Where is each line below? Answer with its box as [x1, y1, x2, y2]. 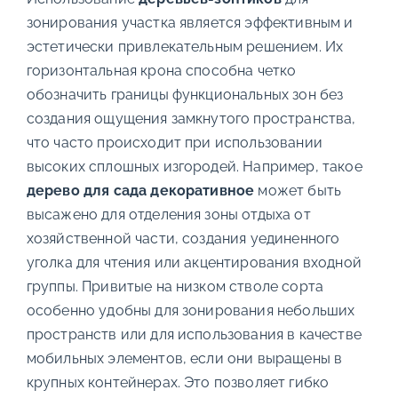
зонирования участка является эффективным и [26, 13, 354, 31]
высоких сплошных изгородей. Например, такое [26, 157, 362, 175]
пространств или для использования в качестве [26, 325, 362, 343]
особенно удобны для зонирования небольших [26, 301, 355, 319]
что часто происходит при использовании [26, 133, 322, 151]
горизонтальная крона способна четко [26, 61, 297, 79]
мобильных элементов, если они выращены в [26, 349, 343, 367]
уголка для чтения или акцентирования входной [26, 253, 362, 271]
